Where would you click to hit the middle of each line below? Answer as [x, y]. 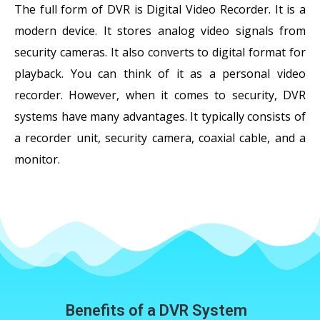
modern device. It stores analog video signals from [160, 31]
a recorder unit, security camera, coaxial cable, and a [160, 138]
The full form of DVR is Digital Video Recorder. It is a [160, 9]
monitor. [37, 159]
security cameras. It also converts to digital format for [160, 52]
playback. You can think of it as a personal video [160, 74]
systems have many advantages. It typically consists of [160, 116]
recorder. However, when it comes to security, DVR [160, 95]
